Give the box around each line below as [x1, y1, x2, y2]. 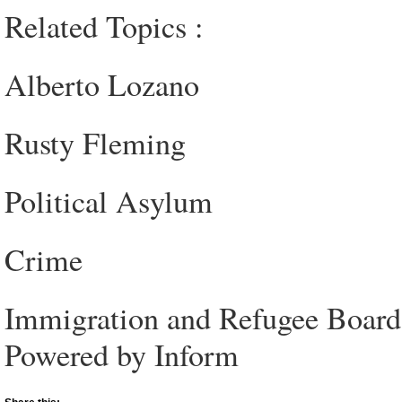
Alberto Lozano [4, 64, 199, 105]
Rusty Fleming [4, 122, 186, 163]
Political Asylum [4, 180, 213, 222]
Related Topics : [4, 5, 204, 47]
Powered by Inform [4, 334, 239, 375]
